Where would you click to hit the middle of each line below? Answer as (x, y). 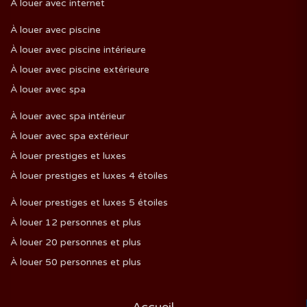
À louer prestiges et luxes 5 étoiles (89, 202)
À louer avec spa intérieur (68, 116)
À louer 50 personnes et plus (76, 262)
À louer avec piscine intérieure (78, 50)
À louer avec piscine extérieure (80, 70)
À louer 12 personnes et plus (76, 222)
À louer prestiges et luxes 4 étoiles (89, 176)
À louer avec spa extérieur (70, 136)
